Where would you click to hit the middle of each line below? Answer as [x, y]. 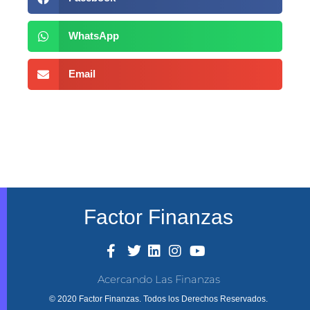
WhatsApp [93, 36]
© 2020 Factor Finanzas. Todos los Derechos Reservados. [158, 299]
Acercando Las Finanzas [158, 279]
